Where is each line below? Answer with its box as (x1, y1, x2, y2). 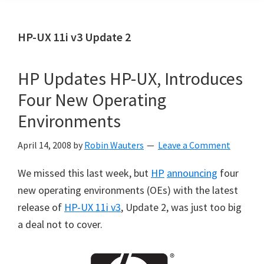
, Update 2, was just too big (121, 200, 242, 214)
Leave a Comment (158, 139, 230, 151)
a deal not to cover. (18, 217, 103, 231)
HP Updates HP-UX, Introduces (18, 67, 243, 90)
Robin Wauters (84, 139, 144, 151)
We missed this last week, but (18, 166, 151, 180)
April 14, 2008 (18, 139, 71, 151)
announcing (167, 166, 217, 180)
